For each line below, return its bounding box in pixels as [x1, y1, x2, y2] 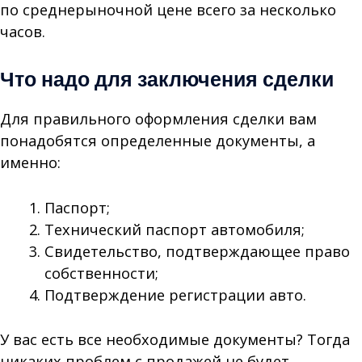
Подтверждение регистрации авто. [44, 285, 306, 305]
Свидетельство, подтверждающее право [44, 242, 350, 262]
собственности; [44, 263, 158, 284]
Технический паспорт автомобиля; [44, 220, 305, 240]
